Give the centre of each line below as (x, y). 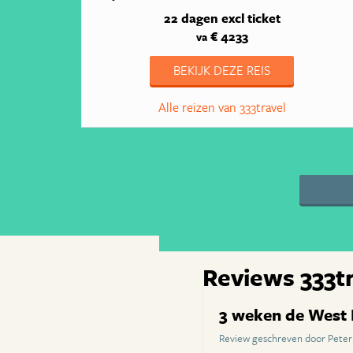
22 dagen (191, 19)
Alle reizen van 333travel (222, 108)
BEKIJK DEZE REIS (222, 71)
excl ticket (251, 19)
